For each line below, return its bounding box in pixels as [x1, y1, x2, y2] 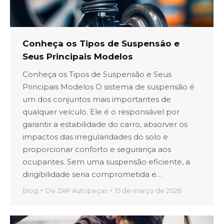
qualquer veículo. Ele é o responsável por [22, 106, 179, 116]
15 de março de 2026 [115, 186, 181, 194]
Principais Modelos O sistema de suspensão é [22, 81, 194, 91]
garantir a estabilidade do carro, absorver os [22, 119, 187, 129]
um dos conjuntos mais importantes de [22, 94, 171, 104]
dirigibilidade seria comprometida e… [22, 169, 162, 179]
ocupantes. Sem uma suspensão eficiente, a [22, 156, 190, 166]
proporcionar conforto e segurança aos [22, 144, 171, 154]
